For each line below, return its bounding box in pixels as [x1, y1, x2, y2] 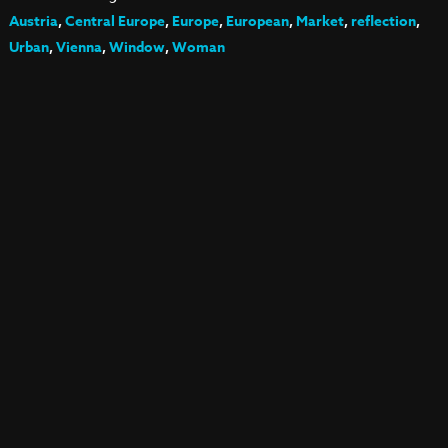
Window [108, 37, 165, 58]
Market [295, 11, 344, 32]
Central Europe [64, 11, 165, 32]
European [225, 11, 289, 32]
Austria [8, 11, 58, 32]
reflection [350, 11, 416, 32]
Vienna [55, 37, 102, 58]
